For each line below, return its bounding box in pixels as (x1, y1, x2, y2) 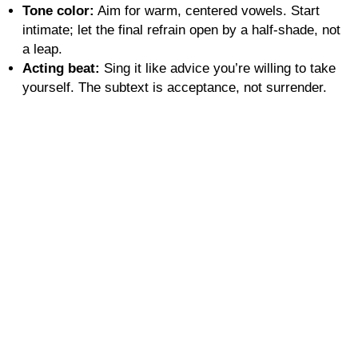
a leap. (22, 41, 62, 57)
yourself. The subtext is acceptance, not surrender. (22, 79, 327, 95)
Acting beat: (22, 60, 100, 76)
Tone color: (22, 2, 94, 18)
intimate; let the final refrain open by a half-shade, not (22, 22, 340, 38)
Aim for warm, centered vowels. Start (94, 2, 320, 18)
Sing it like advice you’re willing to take (100, 60, 336, 76)
